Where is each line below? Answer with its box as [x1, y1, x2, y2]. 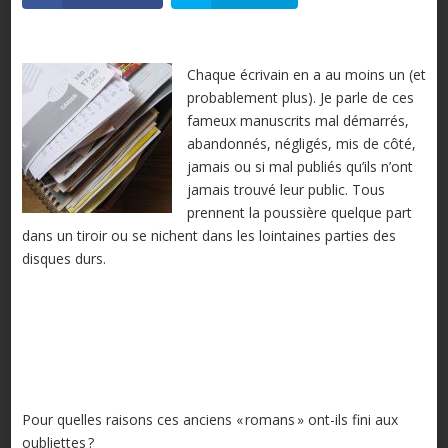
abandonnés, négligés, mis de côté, [186, 134, 416, 154]
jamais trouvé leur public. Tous [186, 180, 385, 200]
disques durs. [21, 249, 106, 269]
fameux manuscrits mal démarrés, [186, 111, 409, 131]
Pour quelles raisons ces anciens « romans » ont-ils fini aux [21, 410, 398, 430]
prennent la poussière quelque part [186, 203, 412, 223]
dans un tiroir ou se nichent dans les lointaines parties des [21, 226, 396, 246]
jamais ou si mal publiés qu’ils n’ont [186, 157, 413, 177]
